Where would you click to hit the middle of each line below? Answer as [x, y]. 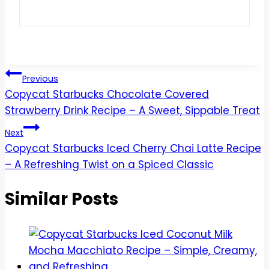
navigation [53, 102]
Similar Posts [62, 199]
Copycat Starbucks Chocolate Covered [107, 95]
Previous [40, 79]
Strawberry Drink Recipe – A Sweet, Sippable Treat [132, 111]
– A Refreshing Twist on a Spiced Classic [109, 165]
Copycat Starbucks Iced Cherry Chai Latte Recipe [133, 149]
